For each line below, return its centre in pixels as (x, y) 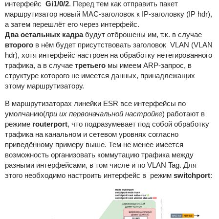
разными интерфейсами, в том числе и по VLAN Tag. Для (100, 165)
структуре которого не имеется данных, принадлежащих (100, 76)
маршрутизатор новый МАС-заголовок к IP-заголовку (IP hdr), (108, 14)
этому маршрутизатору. (44, 86)
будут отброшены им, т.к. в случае (142, 34)
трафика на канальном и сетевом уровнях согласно (91, 134)
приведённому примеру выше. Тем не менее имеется (94, 144)
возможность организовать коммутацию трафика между (99, 155)
